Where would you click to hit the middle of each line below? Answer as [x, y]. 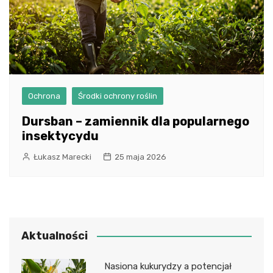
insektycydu [60, 136]
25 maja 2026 [140, 157]
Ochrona [44, 96]
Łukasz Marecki [62, 157]
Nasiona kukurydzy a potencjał [168, 266]
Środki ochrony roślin [118, 96]
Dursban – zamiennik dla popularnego [136, 121]
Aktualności [55, 236]
